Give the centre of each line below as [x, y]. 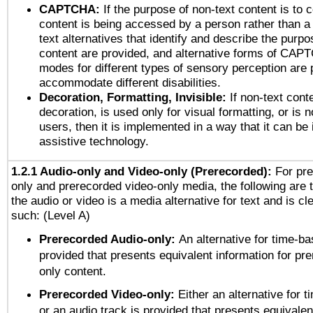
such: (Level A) [51, 215]
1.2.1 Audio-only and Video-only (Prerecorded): [141, 171]
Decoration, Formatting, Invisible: [133, 97]
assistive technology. [94, 141]
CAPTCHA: [70, 9]
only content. [73, 271]
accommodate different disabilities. [130, 82]
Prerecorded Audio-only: [109, 239]
